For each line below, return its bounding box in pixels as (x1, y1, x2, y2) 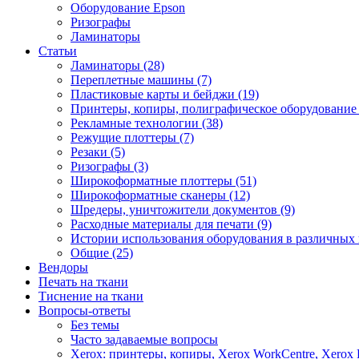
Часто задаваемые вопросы (71, 333, 218, 346)
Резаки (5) (71, 145, 125, 159)
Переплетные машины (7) (71, 73, 212, 87)
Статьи (38, 44, 77, 58)
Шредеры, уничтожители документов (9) (71, 203, 295, 216)
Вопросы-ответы (38, 304, 131, 317)
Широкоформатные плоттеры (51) (71, 174, 256, 188)
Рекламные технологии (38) (71, 116, 223, 130)
